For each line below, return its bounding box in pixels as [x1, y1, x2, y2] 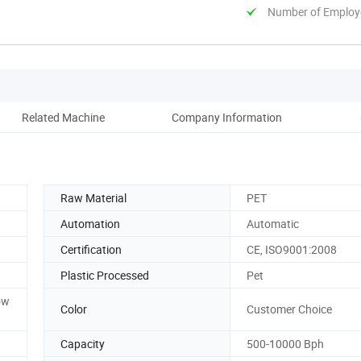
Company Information [171, 109, 282, 125]
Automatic [247, 215, 299, 231]
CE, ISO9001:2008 [247, 241, 337, 257]
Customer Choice [247, 301, 332, 317]
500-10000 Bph [247, 335, 324, 351]
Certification [60, 241, 122, 257]
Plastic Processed [60, 267, 149, 283]
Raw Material [60, 189, 127, 205]
